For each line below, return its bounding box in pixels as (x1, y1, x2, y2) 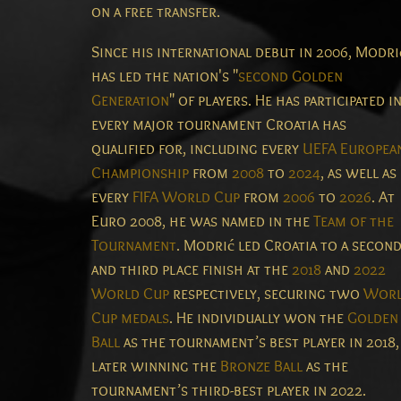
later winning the (91, 357, 220, 377)
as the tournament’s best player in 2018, (120, 333, 399, 353)
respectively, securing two (169, 285, 363, 304)
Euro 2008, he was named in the (91, 212, 313, 232)
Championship (91, 164, 189, 183)
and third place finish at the (91, 260, 292, 280)
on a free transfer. (91, 3, 220, 22)
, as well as (320, 164, 397, 183)
